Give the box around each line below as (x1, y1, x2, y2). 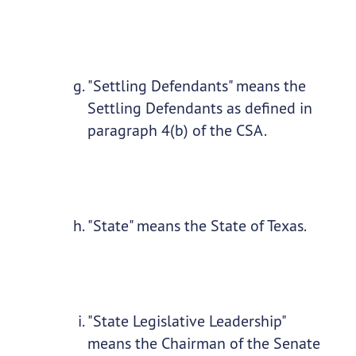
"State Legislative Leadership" (87, 311, 285, 331)
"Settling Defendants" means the (87, 75, 306, 96)
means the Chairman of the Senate (87, 333, 320, 354)
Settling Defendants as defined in (87, 98, 312, 118)
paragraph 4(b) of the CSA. (87, 120, 267, 141)
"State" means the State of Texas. (87, 215, 307, 236)
